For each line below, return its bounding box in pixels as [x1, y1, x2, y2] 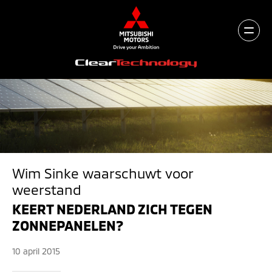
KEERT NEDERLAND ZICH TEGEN [12, 200, 212, 217]
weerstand [12, 181, 81, 198]
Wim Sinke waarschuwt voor [12, 165, 193, 182]
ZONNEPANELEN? [12, 217, 123, 234]
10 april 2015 [12, 246, 60, 256]
